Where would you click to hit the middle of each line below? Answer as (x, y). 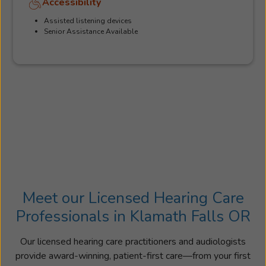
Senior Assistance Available (91, 31)
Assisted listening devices (88, 20)
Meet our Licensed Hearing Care (133, 198)
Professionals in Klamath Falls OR (133, 216)
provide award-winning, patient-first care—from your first (133, 256)
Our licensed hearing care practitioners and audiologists (133, 241)
